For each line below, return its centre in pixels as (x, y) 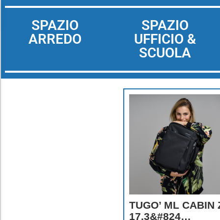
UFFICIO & (165, 39)
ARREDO (55, 39)
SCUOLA (165, 53)
